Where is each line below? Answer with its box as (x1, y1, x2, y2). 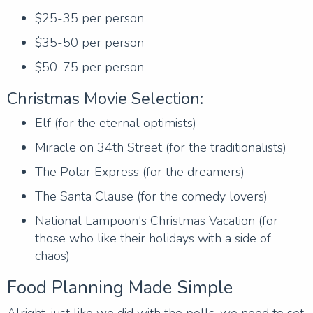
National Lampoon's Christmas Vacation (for (35, 212, 278, 229)
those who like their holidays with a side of (35, 229, 271, 247)
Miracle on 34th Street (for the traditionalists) (35, 138, 286, 156)
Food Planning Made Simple (7, 275, 233, 300)
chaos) (35, 247, 70, 264)
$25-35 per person (35, 9, 144, 27)
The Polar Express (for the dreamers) (35, 163, 245, 180)
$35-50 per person (35, 34, 144, 51)
